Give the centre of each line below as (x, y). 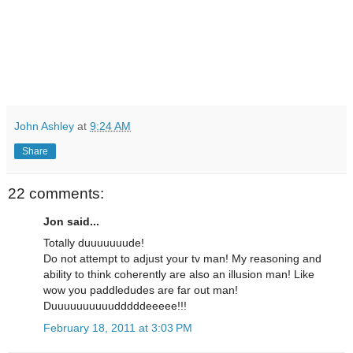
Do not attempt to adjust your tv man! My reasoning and (182, 259)
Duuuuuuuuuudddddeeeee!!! (115, 306)
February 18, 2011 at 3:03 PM (118, 327)
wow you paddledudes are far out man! (141, 290)
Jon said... (71, 222)
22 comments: (56, 193)
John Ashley (44, 126)
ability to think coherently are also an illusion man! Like (179, 275)
